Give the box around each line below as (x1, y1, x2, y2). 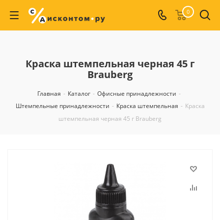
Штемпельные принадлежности (15, 102, 110, 110)
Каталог (67, 89, 90, 98)
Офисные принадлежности (97, 89, 176, 98)
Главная (37, 89, 61, 98)
